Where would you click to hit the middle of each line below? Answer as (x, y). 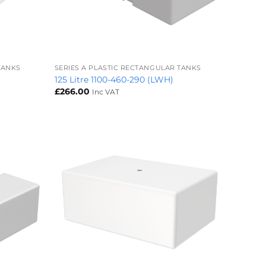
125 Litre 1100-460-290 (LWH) (114, 79)
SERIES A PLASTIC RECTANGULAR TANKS (128, 68)
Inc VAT (105, 92)
